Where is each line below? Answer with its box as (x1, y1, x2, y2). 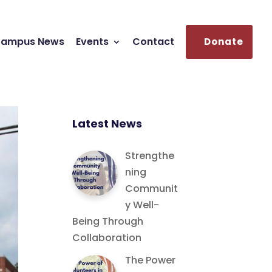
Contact (132, 35, 174, 49)
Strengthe (125, 149, 175, 163)
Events (76, 35, 109, 49)
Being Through (72, 214, 144, 228)
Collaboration (72, 231, 142, 245)
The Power (125, 253, 176, 267)
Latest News (72, 116, 143, 131)
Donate (204, 35, 243, 48)
